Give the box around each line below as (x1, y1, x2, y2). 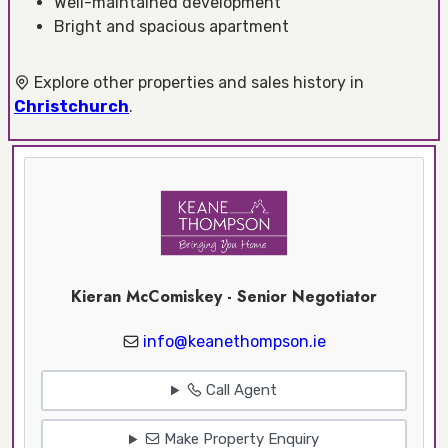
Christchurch (14, 96, 129, 116)
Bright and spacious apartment (54, 16, 289, 36)
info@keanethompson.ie (142, 331, 326, 351)
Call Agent (201, 381, 277, 400)
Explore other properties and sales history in (30, 72, 364, 92)
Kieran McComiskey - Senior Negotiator (71, 284, 377, 308)
